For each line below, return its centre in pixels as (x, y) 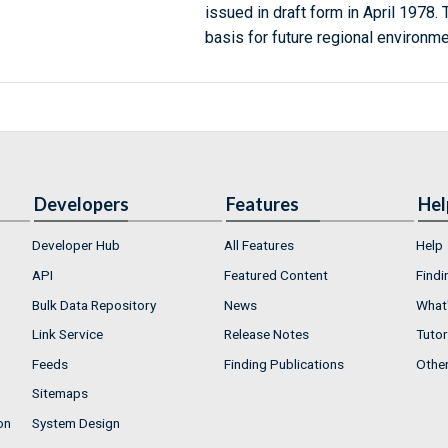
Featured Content (276, 274)
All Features (259, 245)
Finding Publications (284, 363)
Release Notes (266, 334)
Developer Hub (76, 245)
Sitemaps (60, 393)
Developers (81, 204)
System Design (76, 422)
